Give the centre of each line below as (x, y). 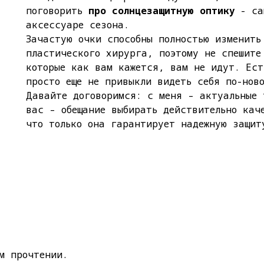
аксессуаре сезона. (77, 25)
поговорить (57, 11)
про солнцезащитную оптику (161, 11)
